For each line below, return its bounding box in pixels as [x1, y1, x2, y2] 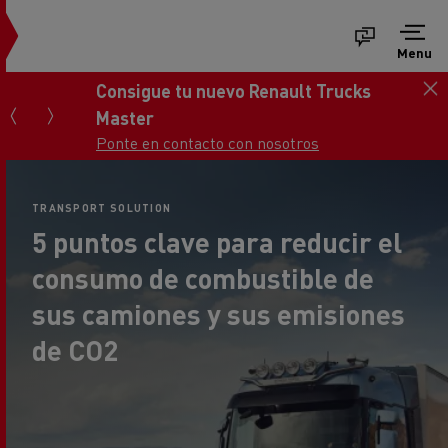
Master [96, 105, 154, 129]
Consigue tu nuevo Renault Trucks [96, 78, 371, 102]
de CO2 [32, 332, 118, 368]
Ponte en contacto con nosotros [96, 131, 319, 153]
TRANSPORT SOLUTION [32, 201, 172, 215]
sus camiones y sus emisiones [32, 296, 405, 332]
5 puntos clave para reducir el [32, 224, 402, 260]
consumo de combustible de [32, 260, 374, 296]
